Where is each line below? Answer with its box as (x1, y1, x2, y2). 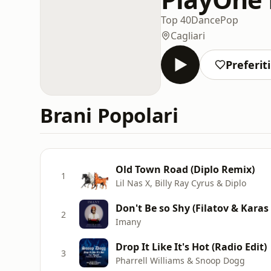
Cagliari (171, 28, 205, 42)
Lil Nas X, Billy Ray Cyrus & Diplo (116, 177, 246, 189)
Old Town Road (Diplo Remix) (116, 162, 255, 176)
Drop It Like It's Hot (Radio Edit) (116, 240, 267, 253)
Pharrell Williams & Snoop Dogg (116, 254, 245, 266)
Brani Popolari (40, 102, 178, 129)
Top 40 (161, 13, 191, 27)
